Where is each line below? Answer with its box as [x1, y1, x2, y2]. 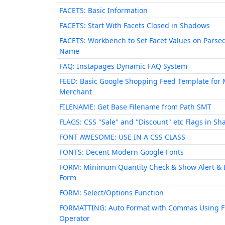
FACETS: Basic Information [59, 6, 148, 15]
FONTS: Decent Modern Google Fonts [59, 147, 184, 157]
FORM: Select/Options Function [59, 188, 164, 197]
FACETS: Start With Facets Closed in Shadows [59, 21, 210, 30]
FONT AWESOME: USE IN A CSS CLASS [59, 132, 185, 142]
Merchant [59, 87, 92, 96]
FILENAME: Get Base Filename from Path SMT [59, 102, 211, 111]
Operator [59, 213, 90, 223]
